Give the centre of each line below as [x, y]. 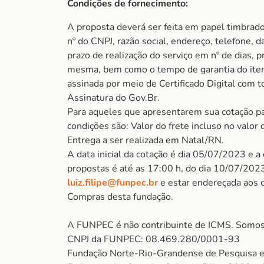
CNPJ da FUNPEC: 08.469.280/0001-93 [154, 239]
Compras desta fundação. [120, 197]
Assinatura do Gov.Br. [113, 98]
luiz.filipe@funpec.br [113, 183]
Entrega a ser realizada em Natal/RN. [146, 140]
